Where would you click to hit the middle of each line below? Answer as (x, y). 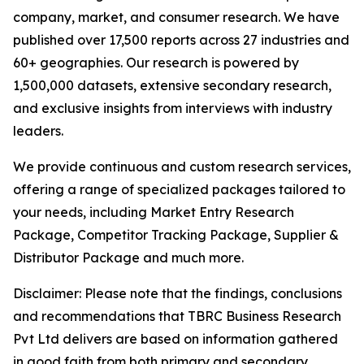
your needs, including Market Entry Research (154, 212)
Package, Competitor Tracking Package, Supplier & (176, 235)
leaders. (38, 131)
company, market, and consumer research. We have (176, 17)
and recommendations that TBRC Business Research (177, 316)
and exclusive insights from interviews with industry (173, 108)
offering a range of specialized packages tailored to (179, 190)
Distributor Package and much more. (128, 258)
